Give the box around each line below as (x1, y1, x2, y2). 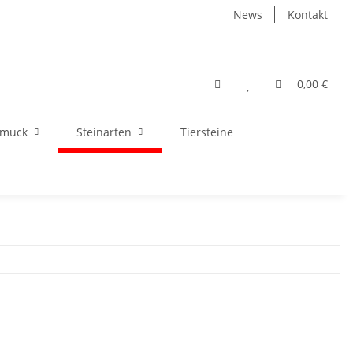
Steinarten (76, 124, 132, 139)
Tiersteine (180, 124, 233, 139)
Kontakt (288, 7, 328, 22)
